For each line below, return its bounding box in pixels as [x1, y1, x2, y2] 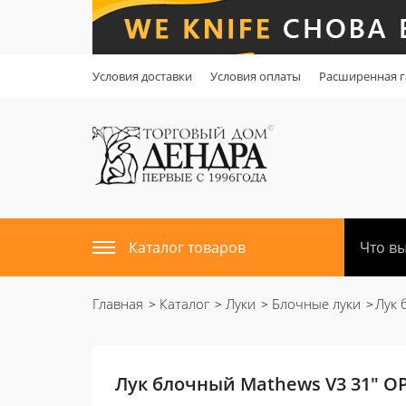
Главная [92, 295, 143, 313]
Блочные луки [268, 295, 361, 313]
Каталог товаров [129, 237, 246, 257]
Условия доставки [92, 68, 192, 84]
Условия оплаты [210, 68, 301, 84]
